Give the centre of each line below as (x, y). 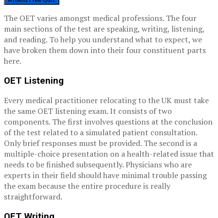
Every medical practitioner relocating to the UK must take (106, 100)
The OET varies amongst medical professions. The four (100, 18)
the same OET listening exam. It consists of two (88, 111)
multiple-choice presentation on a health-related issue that (109, 154)
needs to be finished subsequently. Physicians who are (98, 165)
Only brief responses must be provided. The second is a (100, 143)
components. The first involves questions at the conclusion (108, 122)
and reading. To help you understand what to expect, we (103, 39)
